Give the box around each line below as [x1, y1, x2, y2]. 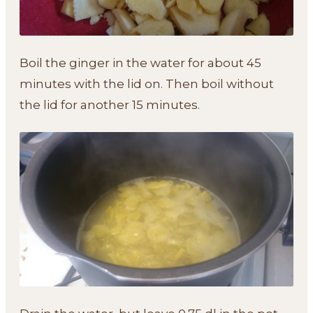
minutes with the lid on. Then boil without [20, 77, 274, 92]
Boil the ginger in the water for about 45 [20, 56, 261, 71]
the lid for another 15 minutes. [20, 98, 200, 112]
